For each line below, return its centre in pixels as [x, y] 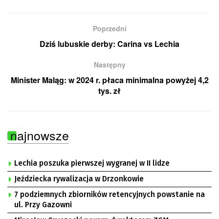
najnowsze [40, 135]
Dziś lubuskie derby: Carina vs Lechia [109, 44]
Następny [109, 64]
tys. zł [109, 90]
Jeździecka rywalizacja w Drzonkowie [79, 179]
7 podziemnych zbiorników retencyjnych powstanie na [109, 194]
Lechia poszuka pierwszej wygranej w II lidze [92, 163]
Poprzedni [109, 28]
